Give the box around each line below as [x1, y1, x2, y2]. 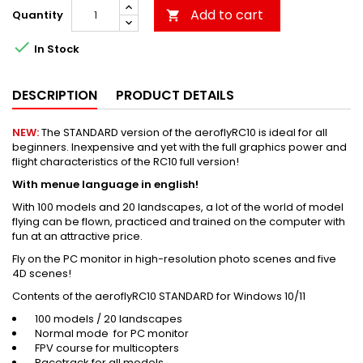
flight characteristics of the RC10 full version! [12, 154, 239, 170]
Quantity [12, 7, 63, 23]
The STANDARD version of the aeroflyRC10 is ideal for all [39, 125, 327, 141]
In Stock [32, 41, 79, 58]
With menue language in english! [12, 177, 199, 193]
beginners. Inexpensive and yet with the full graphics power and [12, 139, 347, 156]
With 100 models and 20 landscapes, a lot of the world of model [12, 199, 344, 216]
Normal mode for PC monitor [25, 326, 189, 342]
